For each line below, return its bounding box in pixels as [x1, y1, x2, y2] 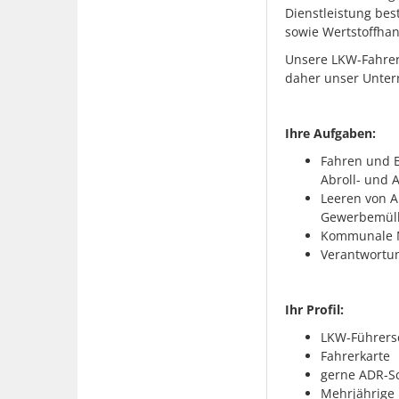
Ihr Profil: [284, 300, 344, 318]
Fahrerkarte [320, 346, 390, 364]
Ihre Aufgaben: [284, 124, 376, 142]
